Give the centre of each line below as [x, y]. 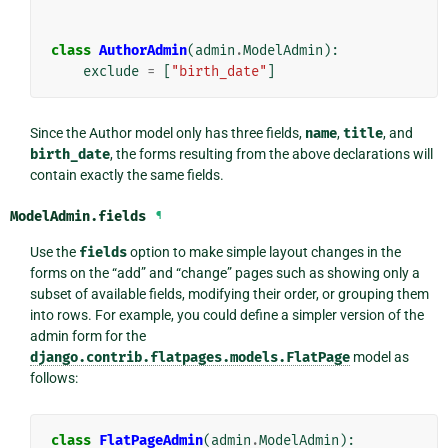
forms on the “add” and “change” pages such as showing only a [224, 273]
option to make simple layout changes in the [263, 252]
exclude [110, 72]
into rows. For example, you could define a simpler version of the [226, 315]
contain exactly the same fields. [126, 175]
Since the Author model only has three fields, [167, 133]
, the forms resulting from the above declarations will [271, 154]
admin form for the [87, 336]
